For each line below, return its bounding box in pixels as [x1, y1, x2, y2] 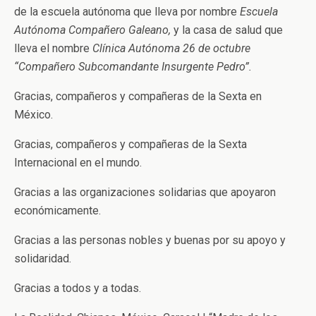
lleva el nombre [14, 42, 92, 55]
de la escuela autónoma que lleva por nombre [14, 5, 240, 18]
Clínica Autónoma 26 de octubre [92, 42, 250, 55]
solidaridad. [14, 252, 71, 265]
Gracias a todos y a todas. [14, 281, 141, 295]
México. [14, 108, 53, 121]
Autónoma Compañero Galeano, [14, 23, 174, 37]
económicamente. [14, 204, 101, 217]
